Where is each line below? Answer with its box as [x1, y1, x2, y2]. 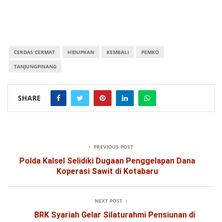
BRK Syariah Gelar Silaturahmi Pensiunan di [34, 210, 195, 220]
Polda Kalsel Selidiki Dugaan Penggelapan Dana [19, 156, 195, 166]
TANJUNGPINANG [13, 62, 56, 70]
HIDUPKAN [67, 48, 94, 55]
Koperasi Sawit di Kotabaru [56, 166, 158, 176]
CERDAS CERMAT [13, 48, 55, 55]
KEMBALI [106, 48, 129, 55]
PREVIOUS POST [94, 143, 133, 150]
